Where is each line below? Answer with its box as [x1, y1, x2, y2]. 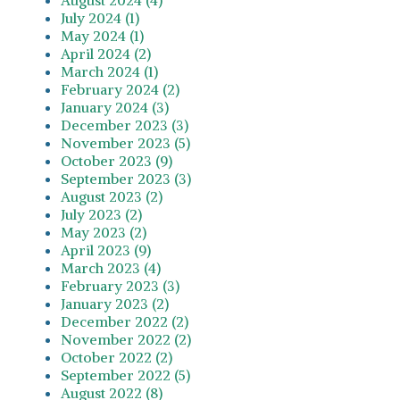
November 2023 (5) [61, 133, 190, 152]
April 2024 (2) [61, 44, 151, 62]
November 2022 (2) [61, 329, 191, 348]
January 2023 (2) [61, 294, 169, 312]
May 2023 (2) [61, 222, 146, 241]
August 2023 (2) [61, 187, 162, 205]
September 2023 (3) [61, 169, 191, 187]
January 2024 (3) [61, 97, 169, 116]
